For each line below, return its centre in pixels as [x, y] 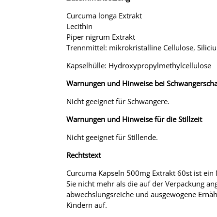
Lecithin [79, 26]
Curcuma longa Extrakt [104, 15]
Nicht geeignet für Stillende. [112, 137]
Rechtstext [84, 155]
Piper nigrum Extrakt [101, 37]
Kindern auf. [87, 205]
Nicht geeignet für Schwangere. [118, 101]
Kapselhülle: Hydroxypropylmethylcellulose [139, 65]
